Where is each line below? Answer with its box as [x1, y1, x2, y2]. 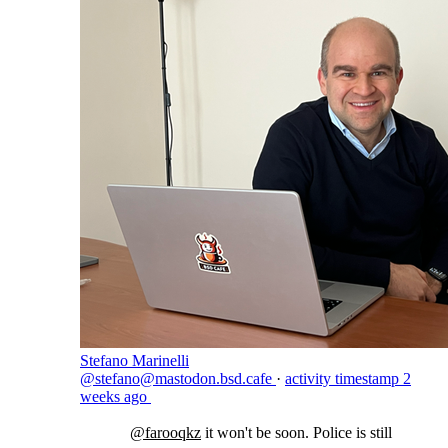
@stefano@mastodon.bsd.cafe [80, 370, 276, 387]
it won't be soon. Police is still [201, 424, 392, 441]
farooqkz [145, 424, 201, 441]
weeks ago [80, 388, 147, 405]
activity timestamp [285, 370, 399, 387]
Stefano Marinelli [80, 352, 189, 369]
